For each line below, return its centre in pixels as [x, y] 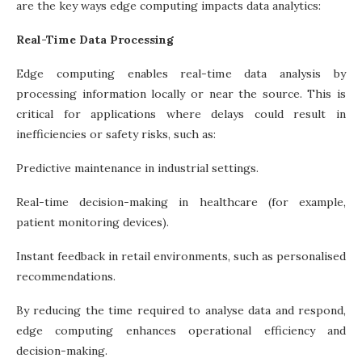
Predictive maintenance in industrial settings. [137, 168]
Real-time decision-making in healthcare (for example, [181, 202]
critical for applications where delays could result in [181, 114]
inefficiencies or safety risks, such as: [116, 134]
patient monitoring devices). [93, 222]
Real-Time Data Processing [95, 39]
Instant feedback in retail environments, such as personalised [181, 256]
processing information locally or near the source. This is [181, 93]
